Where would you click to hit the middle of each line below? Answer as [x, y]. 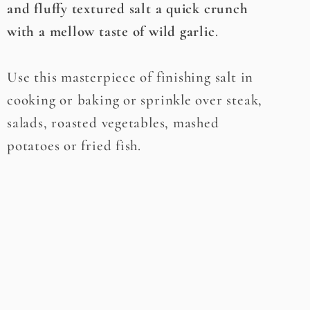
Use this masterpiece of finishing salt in [130, 77]
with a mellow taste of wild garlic [111, 31]
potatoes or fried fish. [74, 145]
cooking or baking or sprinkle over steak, [135, 100]
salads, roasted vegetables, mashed [113, 122]
